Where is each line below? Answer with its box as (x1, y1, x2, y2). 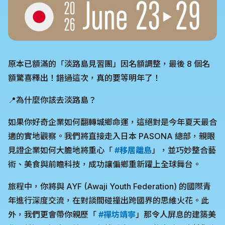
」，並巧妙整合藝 (152, 145, 216, 155)
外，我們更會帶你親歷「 (8, 209, 98, 219)
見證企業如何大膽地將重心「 (8, 145, 115, 155)
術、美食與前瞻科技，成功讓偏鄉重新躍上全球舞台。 (8, 159, 201, 169)
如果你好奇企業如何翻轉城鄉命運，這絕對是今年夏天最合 (8, 117, 217, 127)
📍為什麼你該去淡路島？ (8, 95, 96, 105)
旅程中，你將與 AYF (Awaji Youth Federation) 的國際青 (8, 181, 211, 191)
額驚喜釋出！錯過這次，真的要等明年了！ (8, 73, 161, 83)
